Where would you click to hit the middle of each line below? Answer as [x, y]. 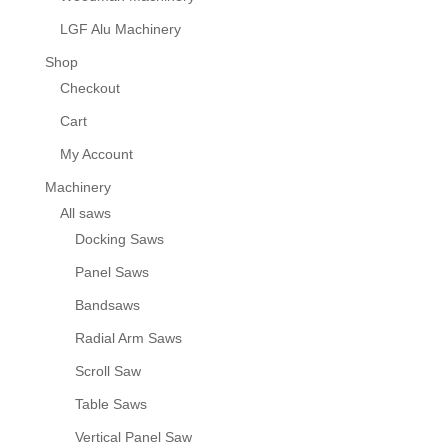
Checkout [89, 87]
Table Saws [110, 403]
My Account [96, 153]
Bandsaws [107, 304]
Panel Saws [111, 271]
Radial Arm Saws [128, 337]
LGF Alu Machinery [120, 28]
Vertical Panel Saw [133, 436]
